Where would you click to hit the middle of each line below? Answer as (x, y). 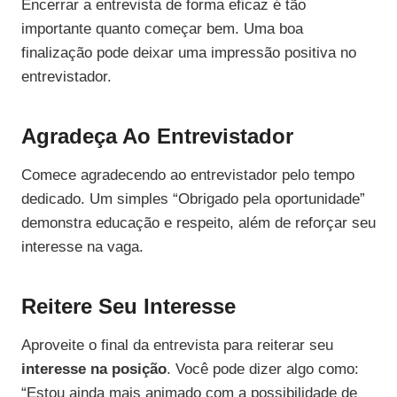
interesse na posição (94, 370)
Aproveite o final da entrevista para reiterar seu (177, 346)
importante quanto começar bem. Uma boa (162, 29)
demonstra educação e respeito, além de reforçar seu (198, 223)
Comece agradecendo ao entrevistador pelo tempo (188, 175)
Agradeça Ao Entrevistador (157, 136)
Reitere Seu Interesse (128, 307)
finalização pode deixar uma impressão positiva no (189, 53)
